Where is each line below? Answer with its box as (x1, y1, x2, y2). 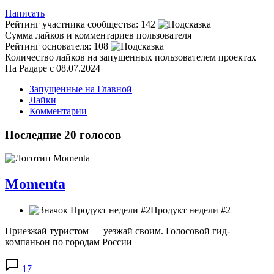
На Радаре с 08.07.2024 (5, 62, 100, 73)
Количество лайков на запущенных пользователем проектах (5, 51, 256, 62)
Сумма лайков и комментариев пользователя (5, 29, 191, 40)
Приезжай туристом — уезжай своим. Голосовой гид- (5, 226, 230, 237)
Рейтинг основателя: (5, 40, 91, 51)
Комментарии (29, 105, 87, 116)
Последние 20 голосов (5, 128, 121, 141)
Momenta (5, 176, 65, 193)
